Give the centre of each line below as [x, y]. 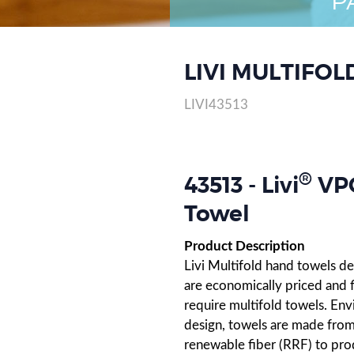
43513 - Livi [242, 186]
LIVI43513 [217, 104]
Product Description [247, 247]
